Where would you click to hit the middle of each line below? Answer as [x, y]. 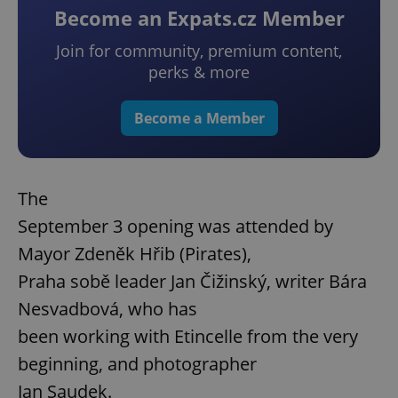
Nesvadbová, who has [107, 309]
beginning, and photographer [137, 364]
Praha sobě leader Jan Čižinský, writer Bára [192, 282]
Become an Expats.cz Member [199, 18]
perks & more [199, 72]
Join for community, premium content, [199, 51]
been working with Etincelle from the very [188, 337]
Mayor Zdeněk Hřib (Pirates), [135, 254]
